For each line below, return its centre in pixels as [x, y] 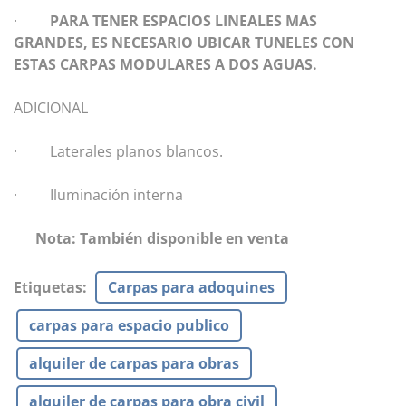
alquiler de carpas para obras [134, 363]
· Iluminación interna [98, 194]
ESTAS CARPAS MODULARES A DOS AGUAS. [165, 64]
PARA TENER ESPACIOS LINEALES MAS [184, 20]
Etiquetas [48, 287]
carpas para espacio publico [129, 325]
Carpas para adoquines [191, 287]
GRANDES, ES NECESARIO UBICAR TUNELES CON [184, 42]
